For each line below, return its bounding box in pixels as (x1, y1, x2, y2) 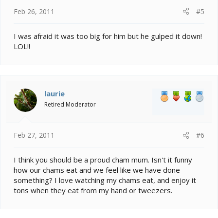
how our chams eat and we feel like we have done (14, 165, 180, 175)
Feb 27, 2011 (14, 130, 54, 140)
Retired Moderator (44, 100, 96, 109)
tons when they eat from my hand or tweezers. (14, 185, 172, 196)
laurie (44, 88, 65, 98)
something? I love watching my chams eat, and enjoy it (14, 175, 196, 185)
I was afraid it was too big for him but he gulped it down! (14, 31, 202, 41)
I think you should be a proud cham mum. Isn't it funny (14, 155, 192, 165)
